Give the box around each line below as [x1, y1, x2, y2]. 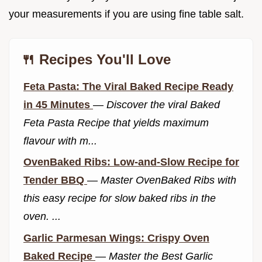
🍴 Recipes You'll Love [21, 51, 171, 67]
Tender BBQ [23, 174, 87, 187]
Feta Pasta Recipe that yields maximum [23, 116, 209, 129]
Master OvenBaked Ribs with [101, 174, 236, 187]
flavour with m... [23, 135, 97, 147]
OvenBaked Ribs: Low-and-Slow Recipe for [23, 156, 239, 168]
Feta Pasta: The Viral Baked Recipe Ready [23, 80, 233, 92]
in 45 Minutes [23, 98, 93, 111]
